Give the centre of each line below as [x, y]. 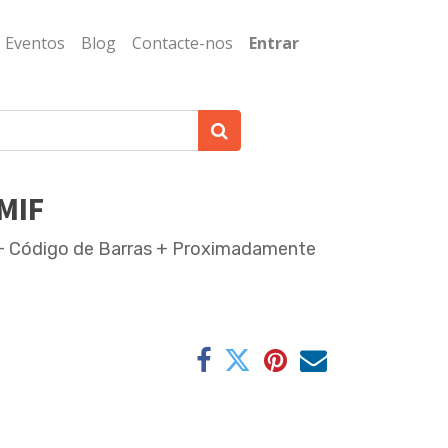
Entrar [274, 43]
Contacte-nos [182, 43]
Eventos [35, 43]
